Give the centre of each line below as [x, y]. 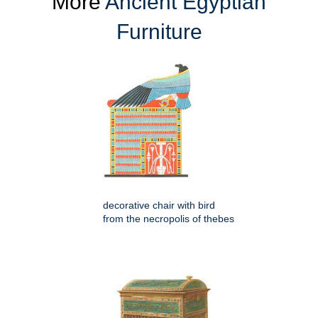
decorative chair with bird [159, 205]
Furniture [159, 32]
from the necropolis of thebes [169, 219]
